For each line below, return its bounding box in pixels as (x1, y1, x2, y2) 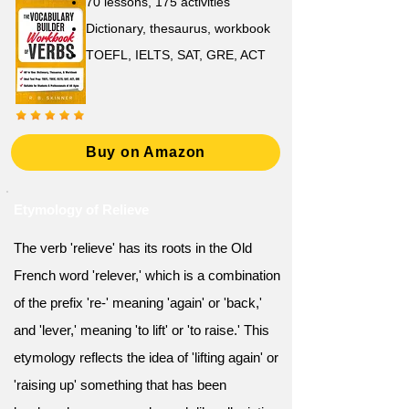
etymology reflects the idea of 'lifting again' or (14, 350, 278, 365)
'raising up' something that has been (14, 377, 226, 393)
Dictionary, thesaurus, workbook (86, 21, 270, 36)
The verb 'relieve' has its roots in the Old (14, 240, 252, 256)
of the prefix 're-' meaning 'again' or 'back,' (14, 295, 262, 310)
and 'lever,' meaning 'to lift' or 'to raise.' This (14, 322, 269, 338)
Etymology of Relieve (14, 202, 149, 217)
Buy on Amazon (85, 144, 206, 160)
